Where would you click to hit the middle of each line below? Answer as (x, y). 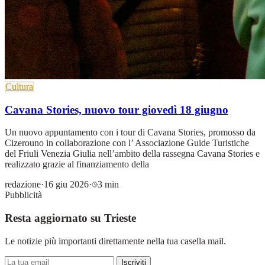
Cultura (19, 86)
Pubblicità (23, 195)
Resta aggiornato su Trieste (70, 218)
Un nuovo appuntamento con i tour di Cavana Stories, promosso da (130, 132)
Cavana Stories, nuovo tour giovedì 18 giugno (117, 109)
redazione (23, 185)
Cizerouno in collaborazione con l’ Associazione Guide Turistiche (127, 143)
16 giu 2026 (66, 185)
